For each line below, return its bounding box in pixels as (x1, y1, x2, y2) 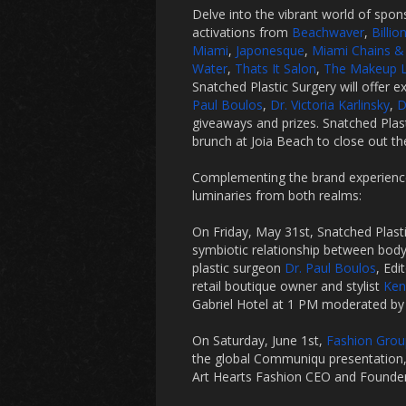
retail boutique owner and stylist (192, 277, 383, 295)
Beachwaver (292, 24, 364, 41)
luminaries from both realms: (192, 187, 362, 204)
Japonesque (236, 42, 304, 59)
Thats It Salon (235, 60, 316, 77)
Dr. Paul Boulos (285, 259, 376, 276)
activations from (192, 24, 292, 41)
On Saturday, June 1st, (192, 332, 326, 349)
